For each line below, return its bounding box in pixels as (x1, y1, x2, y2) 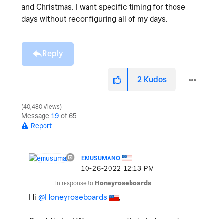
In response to (55, 179, 95, 187)
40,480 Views (22, 103, 61, 110)
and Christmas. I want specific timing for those (22, 2, 185, 12)
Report (31, 121, 52, 130)
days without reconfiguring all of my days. (22, 14, 170, 23)
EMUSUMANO (81, 154, 120, 162)
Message (22, 111, 51, 120)
